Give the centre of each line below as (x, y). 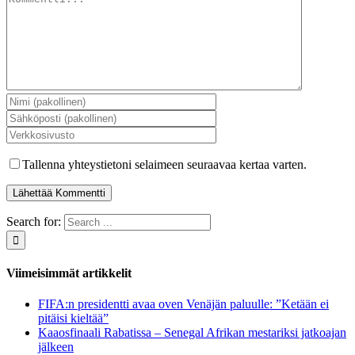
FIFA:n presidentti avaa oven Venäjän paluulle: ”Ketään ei (183, 304)
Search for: (34, 221)
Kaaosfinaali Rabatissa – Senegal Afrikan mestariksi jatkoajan (192, 333)
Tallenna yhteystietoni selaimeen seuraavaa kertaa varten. (164, 164)
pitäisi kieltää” (73, 319)
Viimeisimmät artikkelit (69, 273)
